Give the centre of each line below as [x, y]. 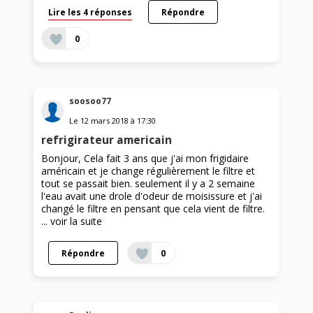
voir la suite [77, 221]
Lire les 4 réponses [90, 12]
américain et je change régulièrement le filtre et [148, 170]
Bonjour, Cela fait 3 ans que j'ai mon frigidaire [145, 158]
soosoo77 [90, 101]
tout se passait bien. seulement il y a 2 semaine [148, 183]
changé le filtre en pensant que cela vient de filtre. [153, 208]
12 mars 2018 [105, 120]
